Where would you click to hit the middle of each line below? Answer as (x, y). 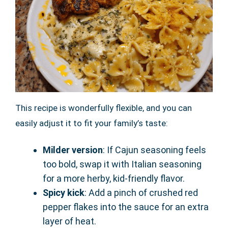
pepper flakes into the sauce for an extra (126, 207)
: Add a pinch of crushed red (141, 193)
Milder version (73, 150)
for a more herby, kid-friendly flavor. (114, 179)
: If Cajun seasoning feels (154, 150)
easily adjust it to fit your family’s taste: (92, 123)
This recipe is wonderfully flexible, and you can (104, 108)
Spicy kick (64, 193)
